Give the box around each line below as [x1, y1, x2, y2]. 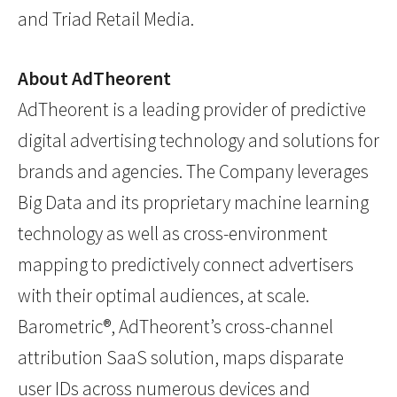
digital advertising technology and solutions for [18, 128, 379, 153]
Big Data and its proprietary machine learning [18, 191, 369, 215]
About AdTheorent [18, 66, 171, 91]
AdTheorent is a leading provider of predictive [18, 97, 366, 122]
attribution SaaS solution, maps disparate [18, 346, 344, 370]
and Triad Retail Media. [18, 7, 194, 32]
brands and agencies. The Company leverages [18, 160, 369, 184]
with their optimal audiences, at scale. [18, 284, 309, 308]
